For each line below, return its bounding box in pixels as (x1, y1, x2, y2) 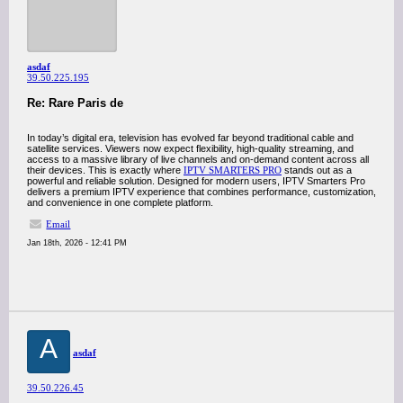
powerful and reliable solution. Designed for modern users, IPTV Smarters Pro (27, 175, 365, 186)
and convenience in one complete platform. (27, 197, 213, 208)
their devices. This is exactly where (27, 165, 184, 175)
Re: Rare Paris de (27, 96, 123, 110)
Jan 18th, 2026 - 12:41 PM (27, 238, 127, 247)
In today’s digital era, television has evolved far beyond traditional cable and (27, 132, 354, 143)
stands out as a (282, 165, 352, 175)
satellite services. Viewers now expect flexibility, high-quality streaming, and (27, 143, 354, 154)
